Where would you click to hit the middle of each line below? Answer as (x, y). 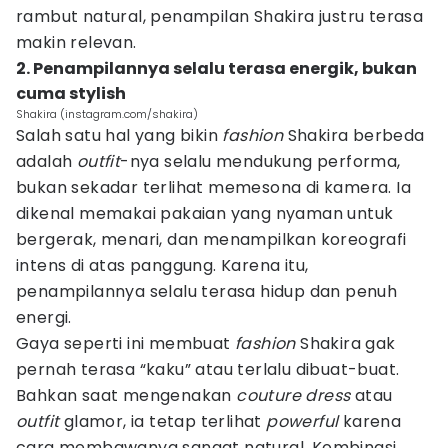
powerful (304, 421)
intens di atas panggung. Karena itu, (162, 265)
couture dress (293, 395)
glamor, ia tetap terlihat (165, 421)
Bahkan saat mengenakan (126, 395)
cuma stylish (71, 93)
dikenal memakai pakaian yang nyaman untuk (205, 213)
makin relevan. (76, 42)
